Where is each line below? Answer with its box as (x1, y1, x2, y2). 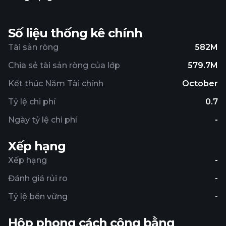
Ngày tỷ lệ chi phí (8, 115, 77, 125)
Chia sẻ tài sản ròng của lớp (8, 61, 120, 70)
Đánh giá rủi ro (8, 174, 68, 183)
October (182, 79, 218, 88)
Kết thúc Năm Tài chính (8, 79, 103, 88)
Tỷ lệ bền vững (8, 192, 68, 201)
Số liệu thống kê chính (8, 26, 142, 40)
